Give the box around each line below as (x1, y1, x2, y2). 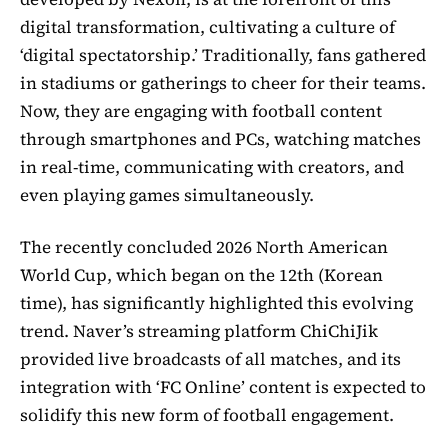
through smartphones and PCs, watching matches (20, 126, 421, 151)
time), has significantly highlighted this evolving (20, 290, 413, 315)
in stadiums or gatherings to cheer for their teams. (20, 70, 426, 95)
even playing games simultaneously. (20, 182, 314, 207)
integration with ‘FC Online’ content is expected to (20, 374, 426, 399)
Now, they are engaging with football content (20, 98, 382, 123)
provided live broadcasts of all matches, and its (20, 346, 401, 371)
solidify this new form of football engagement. (20, 402, 394, 427)
